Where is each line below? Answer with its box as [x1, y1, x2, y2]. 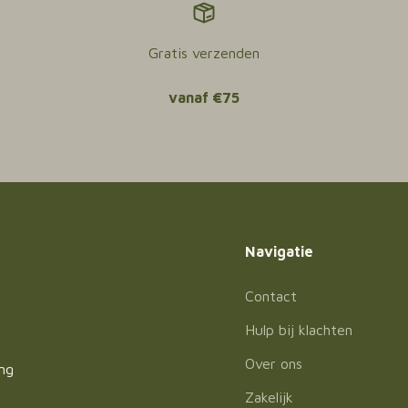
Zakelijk [245, 389, 294, 405]
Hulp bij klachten [245, 321, 353, 338]
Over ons [245, 355, 303, 372]
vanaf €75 [168, 89, 240, 106]
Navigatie [245, 243, 314, 260]
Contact [245, 288, 298, 304]
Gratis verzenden [148, 45, 260, 61]
